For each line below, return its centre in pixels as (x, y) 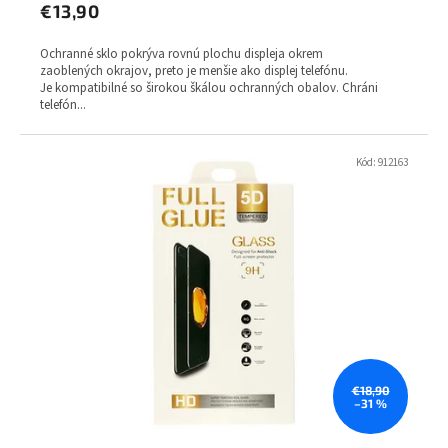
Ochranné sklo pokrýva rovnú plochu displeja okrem (181, 53)
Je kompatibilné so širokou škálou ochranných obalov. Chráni (209, 87)
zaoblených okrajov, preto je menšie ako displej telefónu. (194, 70)
